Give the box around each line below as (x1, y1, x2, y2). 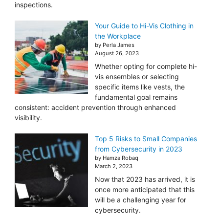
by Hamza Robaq (95, 154, 138, 162)
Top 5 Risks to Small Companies (95, 134, 197, 143)
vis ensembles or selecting (95, 72, 179, 81)
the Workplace (95, 32, 141, 41)
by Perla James (95, 42, 134, 49)
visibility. (15, 113, 42, 122)
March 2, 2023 (95, 163, 132, 170)
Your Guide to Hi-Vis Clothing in (95, 22, 194, 30)
